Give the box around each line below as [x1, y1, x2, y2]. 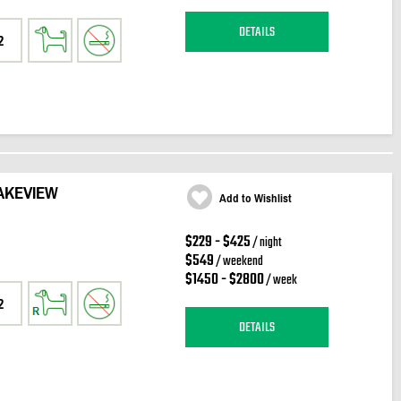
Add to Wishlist [218, 192, 292, 205]
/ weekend [213, 252, 263, 272]
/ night [250, 233, 282, 253]
